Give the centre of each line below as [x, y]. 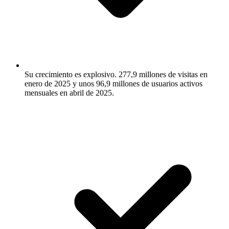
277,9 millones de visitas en [162, 74]
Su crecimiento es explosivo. [71, 74]
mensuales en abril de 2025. [69, 93]
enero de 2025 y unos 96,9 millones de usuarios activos [113, 83]
